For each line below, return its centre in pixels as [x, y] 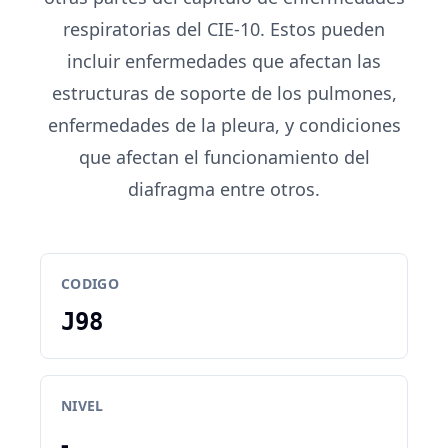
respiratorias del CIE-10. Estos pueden [224, 29]
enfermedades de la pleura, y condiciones [224, 125]
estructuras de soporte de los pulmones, [224, 93]
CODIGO [90, 283]
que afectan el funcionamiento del [224, 157]
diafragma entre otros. [224, 189]
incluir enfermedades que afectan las [224, 61]
